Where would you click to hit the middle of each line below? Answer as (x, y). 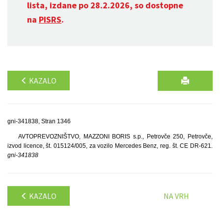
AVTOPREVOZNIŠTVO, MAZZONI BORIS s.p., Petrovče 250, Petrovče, (115, 137)
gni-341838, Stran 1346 (39, 121)
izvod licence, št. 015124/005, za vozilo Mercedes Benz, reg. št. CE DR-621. (110, 146)
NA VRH (176, 196)
